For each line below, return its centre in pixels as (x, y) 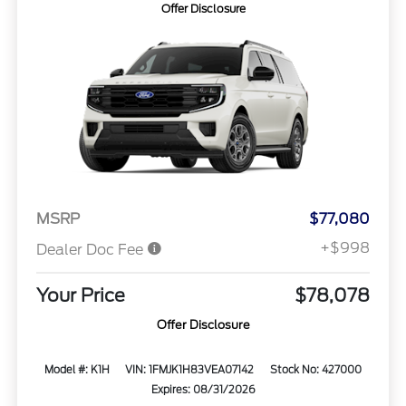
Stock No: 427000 (316, 369)
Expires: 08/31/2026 (203, 389)
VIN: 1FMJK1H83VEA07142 (190, 369)
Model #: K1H (77, 369)
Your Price (80, 295)
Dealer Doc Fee (91, 249)
